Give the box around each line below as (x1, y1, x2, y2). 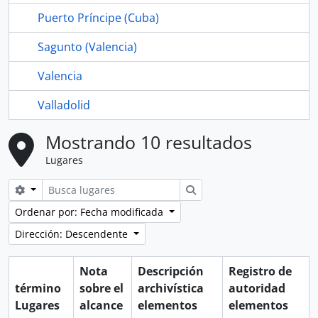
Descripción (138, 263, 204, 279)
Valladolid (38, 97, 90, 113)
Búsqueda (194, 182, 243, 196)
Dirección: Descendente (15, 227, 131, 241)
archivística (138, 280, 204, 296)
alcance (79, 297, 123, 313)
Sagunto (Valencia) (38, 39, 137, 55)
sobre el (79, 280, 124, 296)
